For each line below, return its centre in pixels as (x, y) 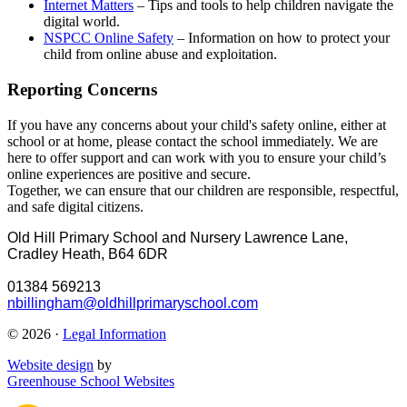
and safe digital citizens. (75, 206)
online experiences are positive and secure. (129, 174)
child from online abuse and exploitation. (160, 55)
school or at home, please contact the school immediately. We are (193, 141)
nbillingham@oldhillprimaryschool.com (133, 303)
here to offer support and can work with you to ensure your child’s (197, 157)
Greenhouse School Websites (91, 381)
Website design (50, 364)
